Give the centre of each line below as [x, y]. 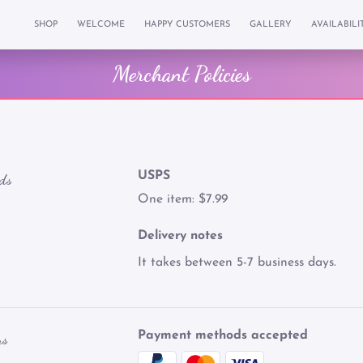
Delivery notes [181, 236]
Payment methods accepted [223, 335]
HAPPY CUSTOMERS [187, 25]
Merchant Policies [181, 74]
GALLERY [271, 25]
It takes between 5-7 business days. [237, 263]
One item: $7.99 [183, 199]
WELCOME [101, 25]
